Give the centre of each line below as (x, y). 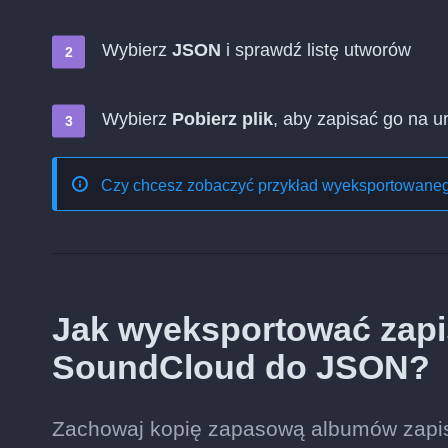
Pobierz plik (222, 119)
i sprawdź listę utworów (316, 50)
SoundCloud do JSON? (241, 367)
